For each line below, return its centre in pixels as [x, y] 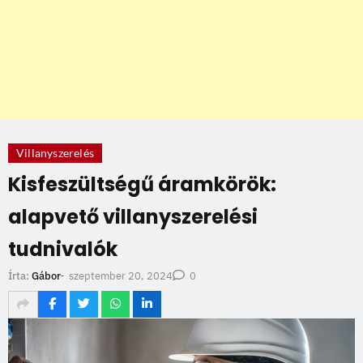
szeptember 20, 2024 [121, 275]
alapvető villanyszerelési [133, 216]
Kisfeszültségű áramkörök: [142, 184]
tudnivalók [63, 249]
